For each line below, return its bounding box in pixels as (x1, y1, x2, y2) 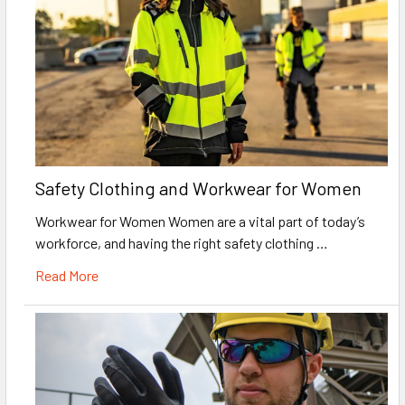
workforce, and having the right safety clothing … (35, 233, 328, 251)
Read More (35, 266, 99, 284)
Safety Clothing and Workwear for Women (35, 176, 362, 199)
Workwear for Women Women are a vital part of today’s (35, 212, 365, 230)
